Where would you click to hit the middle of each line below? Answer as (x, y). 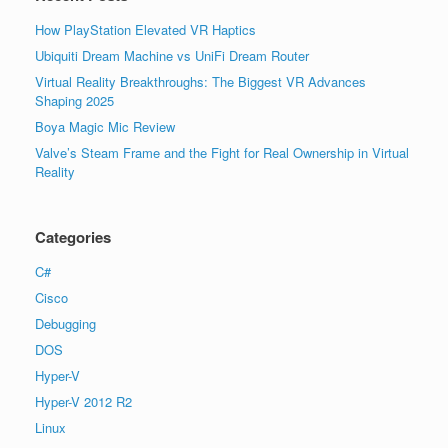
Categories (73, 236)
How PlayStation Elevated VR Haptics (145, 29)
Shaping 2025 (74, 100)
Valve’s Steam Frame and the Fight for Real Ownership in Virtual (222, 152)
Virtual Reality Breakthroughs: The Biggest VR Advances (200, 81)
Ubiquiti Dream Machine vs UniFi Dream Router (172, 55)
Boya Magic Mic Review (105, 126)
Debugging (65, 323)
